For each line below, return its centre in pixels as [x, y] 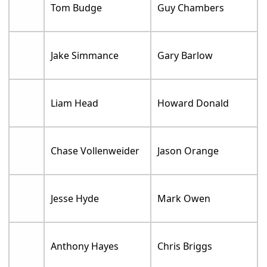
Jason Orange [188, 150]
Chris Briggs [185, 246]
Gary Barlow [185, 55]
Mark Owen [184, 198]
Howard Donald [193, 103]
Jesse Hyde [75, 198]
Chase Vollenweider [95, 150]
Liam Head [75, 103]
